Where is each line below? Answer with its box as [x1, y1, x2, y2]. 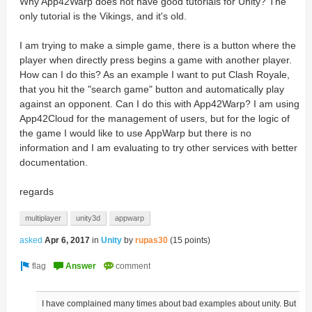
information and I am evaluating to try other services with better [19, 142, 297, 153]
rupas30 [134, 235, 168, 245]
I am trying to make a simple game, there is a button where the [19, 40, 296, 51]
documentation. [19, 157, 88, 168]
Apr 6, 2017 [44, 235, 90, 245]
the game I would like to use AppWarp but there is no [19, 127, 251, 139]
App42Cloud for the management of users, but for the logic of [19, 113, 290, 124]
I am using [253, 98, 299, 109]
